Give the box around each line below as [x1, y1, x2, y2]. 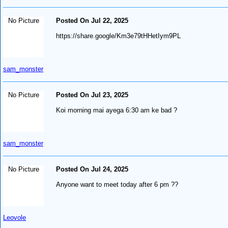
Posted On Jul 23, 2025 [56, 91, 129, 99]
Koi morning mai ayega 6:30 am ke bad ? [56, 106, 178, 114]
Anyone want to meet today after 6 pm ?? [56, 180, 179, 188]
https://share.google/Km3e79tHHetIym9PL [56, 32, 181, 40]
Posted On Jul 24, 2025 [56, 165, 129, 173]
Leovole [3, 213, 26, 221]
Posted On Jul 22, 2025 [56, 16, 129, 24]
